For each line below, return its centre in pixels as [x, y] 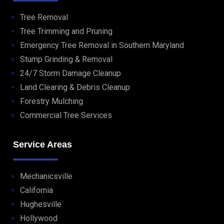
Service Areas [43, 145]
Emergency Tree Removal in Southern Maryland [102, 45]
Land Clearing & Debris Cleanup [75, 87]
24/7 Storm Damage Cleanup [71, 73]
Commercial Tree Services [66, 115]
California [37, 190]
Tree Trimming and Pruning [66, 31]
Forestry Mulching [52, 101]
